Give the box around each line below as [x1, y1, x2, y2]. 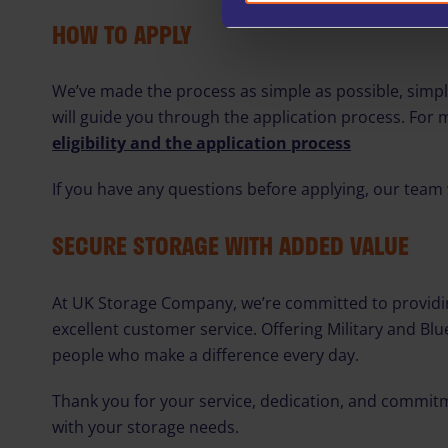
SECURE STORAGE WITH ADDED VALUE [52, 227, 409, 265]
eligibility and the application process [52, 132, 351, 155]
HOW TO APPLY [52, 15, 192, 53]
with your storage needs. [52, 416, 239, 439]
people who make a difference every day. [52, 344, 359, 367]
